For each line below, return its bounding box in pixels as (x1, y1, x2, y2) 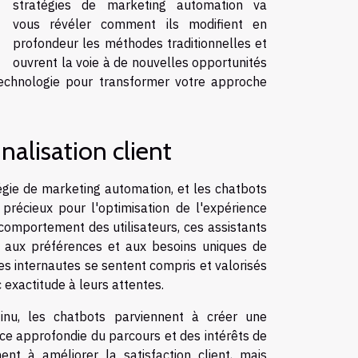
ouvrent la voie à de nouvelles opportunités (13, 54, 267, 70)
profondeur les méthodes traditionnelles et (13, 34, 267, 51)
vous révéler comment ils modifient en (13, 15, 267, 32)
